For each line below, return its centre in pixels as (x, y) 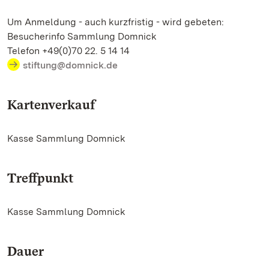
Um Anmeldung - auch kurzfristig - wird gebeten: (116, 22)
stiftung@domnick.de (70, 65)
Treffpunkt (40, 178)
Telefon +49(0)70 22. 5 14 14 (68, 51)
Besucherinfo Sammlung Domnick (82, 36)
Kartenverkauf (51, 104)
